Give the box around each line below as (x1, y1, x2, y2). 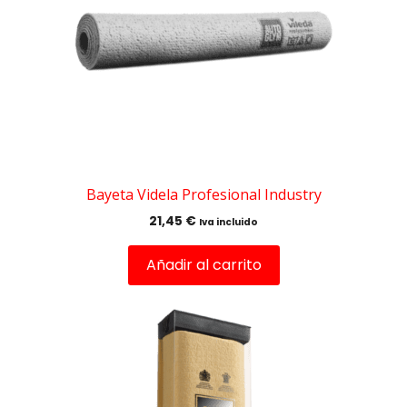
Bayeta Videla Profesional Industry (85, 184, 322, 205)
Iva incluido (199, 215, 258, 230)
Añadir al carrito (145, 254, 262, 276)
